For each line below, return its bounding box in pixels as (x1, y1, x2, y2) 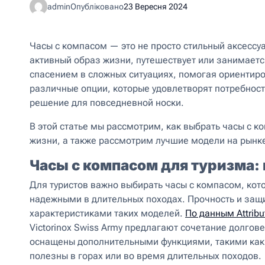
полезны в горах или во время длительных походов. (30, 250, 261, 261)
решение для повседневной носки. (30, 97, 184, 108)
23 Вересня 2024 (124, 2, 188, 11)
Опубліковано (70, 2, 124, 11)
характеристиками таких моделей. (30, 208, 185, 219)
